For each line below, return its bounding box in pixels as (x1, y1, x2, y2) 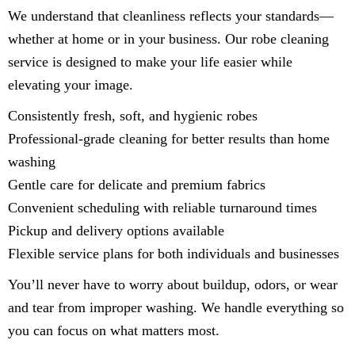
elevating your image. (8, 76, 133, 93)
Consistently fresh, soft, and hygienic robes (8, 107, 258, 124)
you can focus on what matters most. (8, 322, 219, 338)
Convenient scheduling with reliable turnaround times (8, 199, 317, 216)
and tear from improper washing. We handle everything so (8, 299, 344, 315)
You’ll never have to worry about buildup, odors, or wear (8, 276, 338, 292)
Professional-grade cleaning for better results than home (8, 130, 330, 147)
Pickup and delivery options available (8, 222, 224, 239)
